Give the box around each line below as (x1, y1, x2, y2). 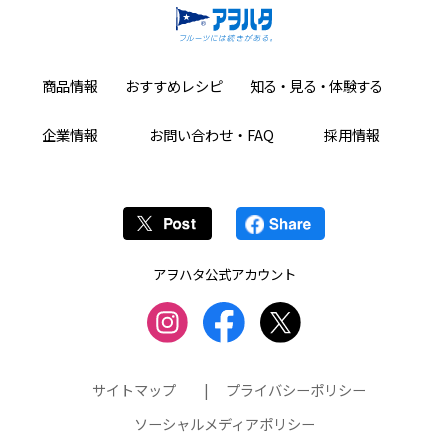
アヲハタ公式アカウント (152, 264, 296, 285)
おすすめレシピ (124, 75, 223, 97)
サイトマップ (92, 379, 177, 401)
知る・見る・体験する (249, 75, 383, 97)
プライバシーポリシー (225, 379, 366, 401)
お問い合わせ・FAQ (148, 124, 274, 146)
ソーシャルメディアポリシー (133, 413, 315, 435)
